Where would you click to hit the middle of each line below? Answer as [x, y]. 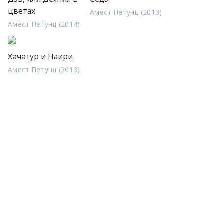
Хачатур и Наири [40, 56]
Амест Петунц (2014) [44, 24]
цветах [22, 11]
